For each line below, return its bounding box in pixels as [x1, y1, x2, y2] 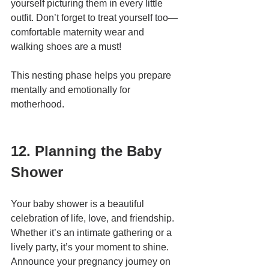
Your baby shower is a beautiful [11, 199, 147, 210]
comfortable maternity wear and [11, 27, 147, 38]
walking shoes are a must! [11, 41, 121, 52]
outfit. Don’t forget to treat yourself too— [11, 13, 178, 23]
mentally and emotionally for [11, 85, 133, 95]
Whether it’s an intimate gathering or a [11, 228, 174, 238]
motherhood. [11, 99, 64, 110]
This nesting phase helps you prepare [11, 70, 174, 81]
